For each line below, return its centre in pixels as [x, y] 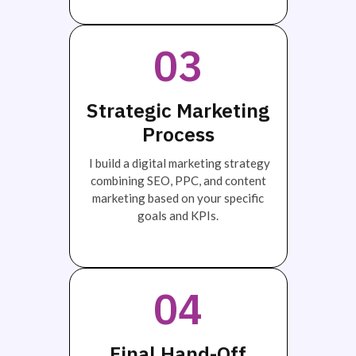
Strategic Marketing [178, 110]
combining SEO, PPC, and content [178, 180]
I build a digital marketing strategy [178, 163]
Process [178, 133]
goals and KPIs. [178, 215]
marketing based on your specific [178, 197]
